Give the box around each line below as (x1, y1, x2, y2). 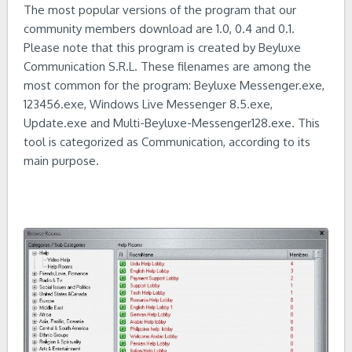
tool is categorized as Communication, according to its (24, 134, 310, 149)
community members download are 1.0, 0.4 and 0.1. (24, 21, 295, 36)
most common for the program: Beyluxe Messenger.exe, (24, 78, 324, 93)
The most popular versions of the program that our (24, 2, 296, 17)
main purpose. (24, 153, 99, 168)
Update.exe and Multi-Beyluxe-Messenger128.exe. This (24, 115, 320, 130)
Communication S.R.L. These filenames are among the (24, 59, 311, 74)
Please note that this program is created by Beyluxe (24, 40, 301, 55)
